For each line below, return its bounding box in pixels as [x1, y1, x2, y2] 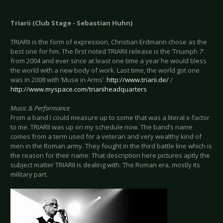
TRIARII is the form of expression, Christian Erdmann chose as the [10, 37, 207, 47]
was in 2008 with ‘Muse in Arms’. [10, 75, 107, 85]
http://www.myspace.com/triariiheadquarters [10, 85, 147, 94]
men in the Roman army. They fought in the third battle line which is [10, 141, 212, 151]
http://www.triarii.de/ [107, 75, 169, 85]
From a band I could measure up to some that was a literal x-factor [10, 113, 210, 122]
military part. [10, 170, 48, 179]
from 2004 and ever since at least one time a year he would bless [10, 56, 207, 66]
